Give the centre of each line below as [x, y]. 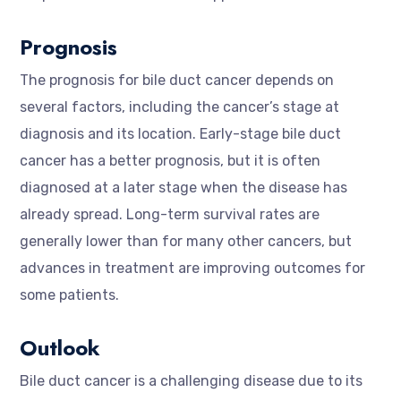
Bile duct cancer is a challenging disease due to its [191, 381]
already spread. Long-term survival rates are [170, 214]
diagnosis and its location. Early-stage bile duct [180, 134]
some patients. [69, 295]
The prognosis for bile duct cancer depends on [177, 80]
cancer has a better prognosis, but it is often [170, 161]
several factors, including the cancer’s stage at [179, 107]
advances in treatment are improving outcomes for [192, 268]
